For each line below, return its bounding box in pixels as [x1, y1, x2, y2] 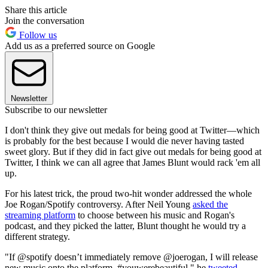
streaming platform [5, 210, 75, 221]
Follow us [17, 30, 57, 41]
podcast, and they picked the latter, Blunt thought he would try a [5, 221, 246, 232]
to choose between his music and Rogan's [75, 210, 234, 221]
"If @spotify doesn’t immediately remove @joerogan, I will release [5, 252, 258, 263]
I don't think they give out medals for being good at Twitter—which [5, 125, 260, 136]
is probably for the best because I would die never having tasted [5, 136, 244, 147]
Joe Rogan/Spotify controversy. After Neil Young [5, 199, 193, 210]
